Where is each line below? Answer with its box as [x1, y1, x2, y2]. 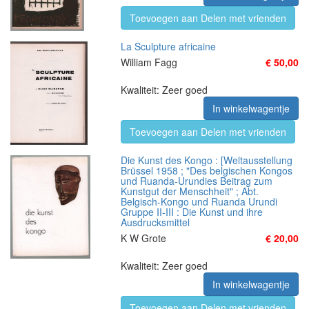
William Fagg [121, 55, 177, 69]
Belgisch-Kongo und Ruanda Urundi [121, 195, 277, 208]
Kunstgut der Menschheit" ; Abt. [121, 184, 259, 198]
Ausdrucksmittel [121, 215, 190, 229]
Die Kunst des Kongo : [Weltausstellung [121, 153, 292, 167]
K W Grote [121, 231, 166, 245]
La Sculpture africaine [121, 39, 216, 53]
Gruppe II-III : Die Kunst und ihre [121, 205, 263, 219]
